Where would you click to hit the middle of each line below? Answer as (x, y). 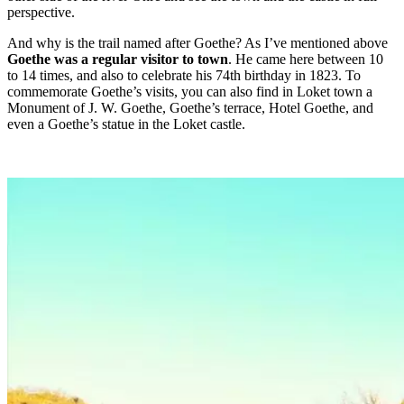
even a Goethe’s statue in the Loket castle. (126, 124)
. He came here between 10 (306, 59)
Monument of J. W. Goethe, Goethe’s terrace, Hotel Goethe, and (190, 107)
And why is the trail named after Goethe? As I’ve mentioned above (197, 42)
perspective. (41, 12)
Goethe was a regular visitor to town (118, 59)
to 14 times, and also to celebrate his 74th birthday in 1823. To (184, 75)
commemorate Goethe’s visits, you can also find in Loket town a (190, 91)
